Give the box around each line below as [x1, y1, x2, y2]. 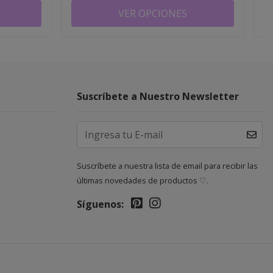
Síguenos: [77, 197, 124, 211]
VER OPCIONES [118, 6, 187, 20]
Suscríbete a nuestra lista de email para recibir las [77, 160, 258, 171]
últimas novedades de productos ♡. [77, 174, 208, 186]
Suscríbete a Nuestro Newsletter [77, 89, 239, 103]
